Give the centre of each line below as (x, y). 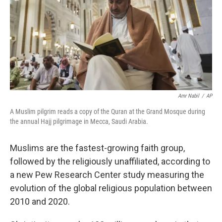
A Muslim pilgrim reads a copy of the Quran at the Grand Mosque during (108, 111)
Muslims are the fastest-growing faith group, (97, 148)
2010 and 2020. (40, 201)
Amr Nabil (189, 96)
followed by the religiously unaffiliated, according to (110, 161)
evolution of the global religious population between (111, 188)
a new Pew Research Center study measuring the (107, 175)
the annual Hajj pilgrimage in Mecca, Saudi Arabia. (79, 121)
